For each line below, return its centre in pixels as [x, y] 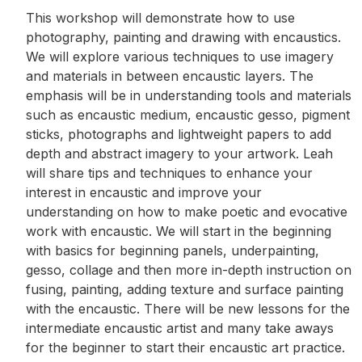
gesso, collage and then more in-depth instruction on [189, 270]
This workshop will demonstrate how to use [160, 18]
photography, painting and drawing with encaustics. [183, 38]
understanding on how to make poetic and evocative [187, 212]
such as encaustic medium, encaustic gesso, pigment [188, 115]
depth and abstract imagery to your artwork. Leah [179, 154]
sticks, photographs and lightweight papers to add [179, 135]
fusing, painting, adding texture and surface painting [185, 290]
